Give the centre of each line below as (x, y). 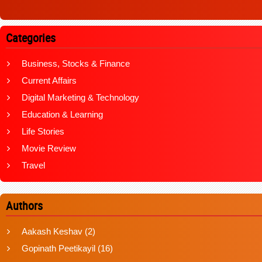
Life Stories (43, 131)
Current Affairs (49, 80)
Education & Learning (62, 114)
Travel (33, 165)
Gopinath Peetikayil (58, 248)
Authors (24, 206)
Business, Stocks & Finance (76, 63)
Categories (31, 38)
